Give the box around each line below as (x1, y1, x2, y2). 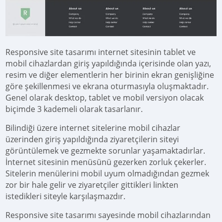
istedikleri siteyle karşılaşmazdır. (5, 191, 126, 202)
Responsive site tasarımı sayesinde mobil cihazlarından (5, 210, 211, 221)
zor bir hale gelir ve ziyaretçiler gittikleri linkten (5, 179, 179, 191)
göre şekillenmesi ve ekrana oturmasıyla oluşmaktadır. (5, 81, 209, 92)
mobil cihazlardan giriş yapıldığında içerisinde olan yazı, (5, 58, 212, 69)
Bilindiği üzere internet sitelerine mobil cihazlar (5, 122, 181, 134)
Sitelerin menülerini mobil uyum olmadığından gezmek (5, 168, 210, 179)
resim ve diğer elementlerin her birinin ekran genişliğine (5, 69, 215, 81)
